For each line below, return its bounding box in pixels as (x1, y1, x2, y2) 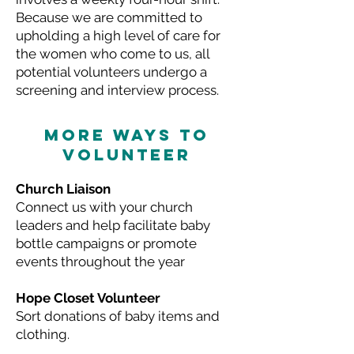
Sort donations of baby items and (16, 308, 220, 324)
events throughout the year (16, 254, 185, 269)
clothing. (16, 326, 70, 342)
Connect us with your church (16, 199, 193, 215)
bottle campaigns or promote (16, 235, 197, 251)
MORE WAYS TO (43, 125, 209, 145)
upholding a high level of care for (16, 28, 220, 43)
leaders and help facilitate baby (16, 217, 210, 233)
